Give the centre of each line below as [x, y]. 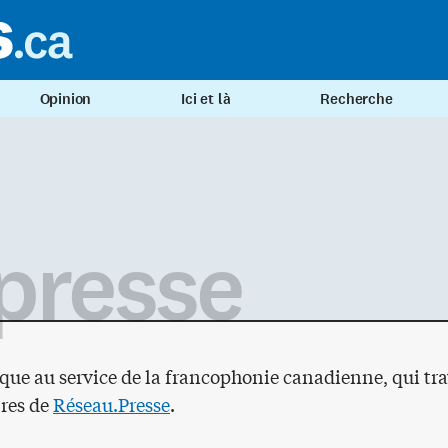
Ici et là [206, 99]
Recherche [356, 99]
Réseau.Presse [111, 404]
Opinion [65, 99]
